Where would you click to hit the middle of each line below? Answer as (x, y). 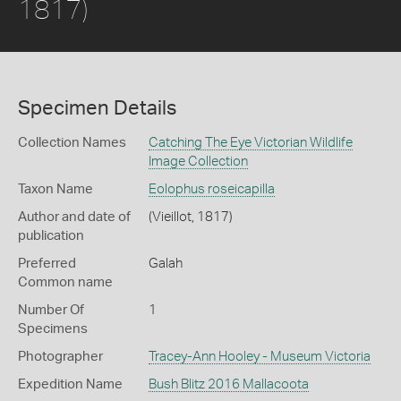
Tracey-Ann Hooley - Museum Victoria (259, 356)
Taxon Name (55, 189)
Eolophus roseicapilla (211, 189)
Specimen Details (97, 108)
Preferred (47, 263)
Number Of (51, 310)
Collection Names (72, 142)
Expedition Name (70, 384)
